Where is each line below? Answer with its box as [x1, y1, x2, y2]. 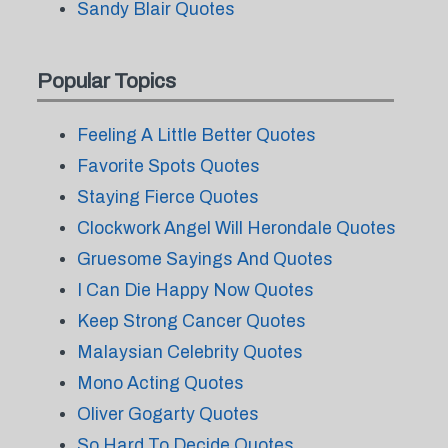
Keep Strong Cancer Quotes [76, 311, 306, 331]
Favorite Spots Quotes [76, 156, 260, 176]
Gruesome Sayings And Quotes [76, 249, 333, 269]
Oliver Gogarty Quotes [76, 404, 259, 424]
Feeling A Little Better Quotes [76, 125, 316, 145]
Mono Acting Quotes [76, 373, 244, 393]
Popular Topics [36, 69, 176, 93]
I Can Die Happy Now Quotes [76, 280, 314, 300]
